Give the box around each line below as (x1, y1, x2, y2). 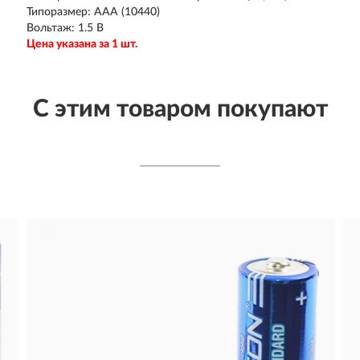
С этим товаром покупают (32, 97, 328, 121)
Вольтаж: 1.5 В (27, 22, 104, 34)
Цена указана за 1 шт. (27, 39, 138, 50)
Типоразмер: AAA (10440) (27, 6, 161, 18)
